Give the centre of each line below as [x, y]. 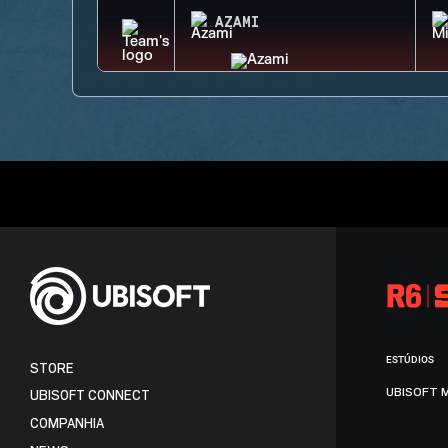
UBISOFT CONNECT [90, 396]
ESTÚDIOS [410, 359]
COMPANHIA [67, 423]
